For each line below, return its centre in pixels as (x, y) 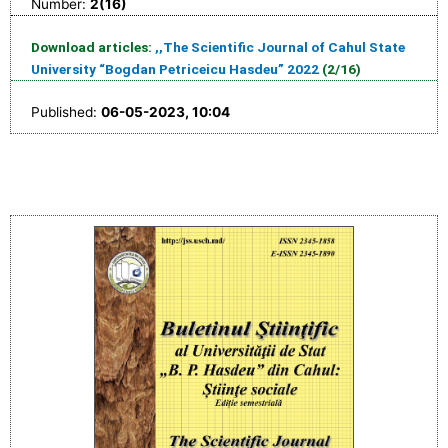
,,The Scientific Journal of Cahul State (280, 47)
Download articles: (93, 47)
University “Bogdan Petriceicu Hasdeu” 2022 (175, 69)
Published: (66, 112)
